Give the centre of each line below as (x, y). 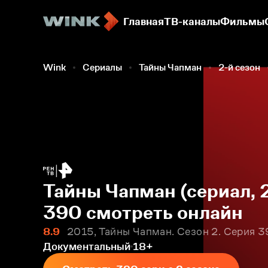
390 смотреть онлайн (143, 212)
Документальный (87, 246)
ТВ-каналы (192, 22)
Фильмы (242, 22)
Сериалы (102, 67)
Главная (144, 22)
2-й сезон (239, 67)
